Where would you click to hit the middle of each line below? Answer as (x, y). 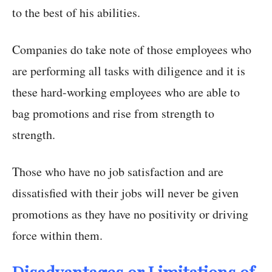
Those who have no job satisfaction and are (118, 172)
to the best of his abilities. (76, 13)
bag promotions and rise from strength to (113, 114)
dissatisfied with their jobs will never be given (125, 193)
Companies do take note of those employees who (132, 50)
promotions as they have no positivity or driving (130, 214)
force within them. (57, 236)
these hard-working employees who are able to (126, 92)
